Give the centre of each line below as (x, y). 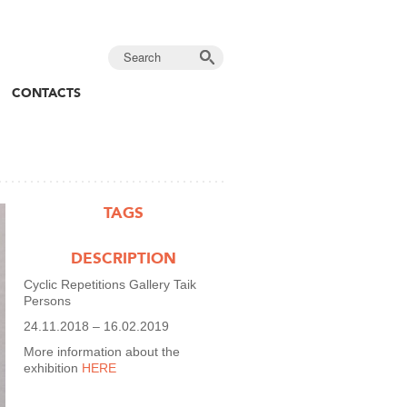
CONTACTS (46, 93)
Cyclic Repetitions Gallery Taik (110, 284)
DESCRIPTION (124, 258)
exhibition (53, 368)
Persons (47, 301)
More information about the (102, 352)
